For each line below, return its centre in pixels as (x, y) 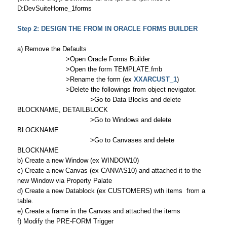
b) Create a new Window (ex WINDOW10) (78, 160)
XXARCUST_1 (155, 79)
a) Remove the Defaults (52, 49)
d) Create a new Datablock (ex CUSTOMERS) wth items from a (111, 191)
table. (25, 201)
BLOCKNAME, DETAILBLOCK (62, 110)
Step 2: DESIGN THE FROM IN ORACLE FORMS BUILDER (107, 29)
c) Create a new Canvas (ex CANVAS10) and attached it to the (109, 171)
